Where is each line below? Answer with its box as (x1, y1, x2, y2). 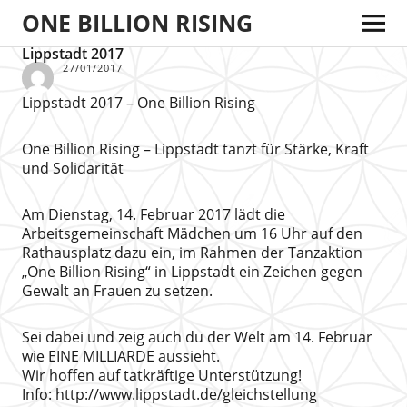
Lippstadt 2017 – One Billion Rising (21, 93, 255, 113)
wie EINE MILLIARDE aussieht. (21, 346, 220, 366)
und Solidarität (21, 158, 124, 178)
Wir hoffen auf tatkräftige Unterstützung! (21, 365, 302, 385)
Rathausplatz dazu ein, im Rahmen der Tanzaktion (21, 243, 362, 263)
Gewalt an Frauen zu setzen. (21, 281, 213, 301)
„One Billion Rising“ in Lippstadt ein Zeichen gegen (21, 262, 362, 282)
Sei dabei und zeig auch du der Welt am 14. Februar (21, 327, 372, 347)
